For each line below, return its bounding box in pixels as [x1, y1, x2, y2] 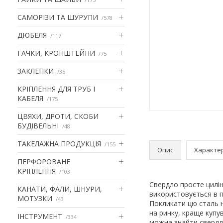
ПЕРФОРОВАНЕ [17, 156, 70, 166]
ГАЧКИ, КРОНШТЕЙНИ [17, 48, 95, 58]
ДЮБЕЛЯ [17, 30, 47, 40]
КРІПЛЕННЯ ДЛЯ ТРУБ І [17, 84, 95, 94]
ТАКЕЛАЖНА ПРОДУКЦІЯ [17, 138, 101, 148]
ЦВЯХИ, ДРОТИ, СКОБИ [17, 111, 99, 121]
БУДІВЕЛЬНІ [17, 120, 59, 130]
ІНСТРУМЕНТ [17, 211, 62, 221]
